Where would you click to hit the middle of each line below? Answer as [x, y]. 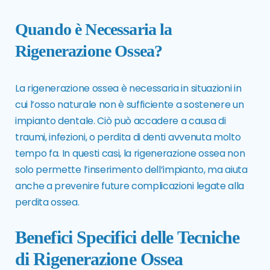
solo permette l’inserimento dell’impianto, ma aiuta [131, 170]
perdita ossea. [47, 202]
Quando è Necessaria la [94, 30]
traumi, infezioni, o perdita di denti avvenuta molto [128, 137]
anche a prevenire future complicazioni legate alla [130, 186]
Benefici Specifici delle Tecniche [127, 237]
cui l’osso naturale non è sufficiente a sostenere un [130, 105]
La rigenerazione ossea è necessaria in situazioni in [128, 89]
